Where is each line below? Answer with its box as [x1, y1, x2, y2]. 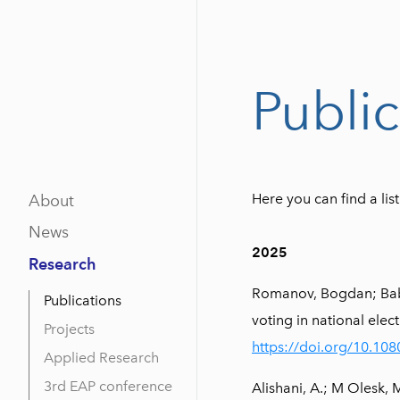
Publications [44, 292, 121, 309]
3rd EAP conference [44, 378, 172, 395]
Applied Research [44, 349, 159, 366]
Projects [44, 321, 95, 337]
